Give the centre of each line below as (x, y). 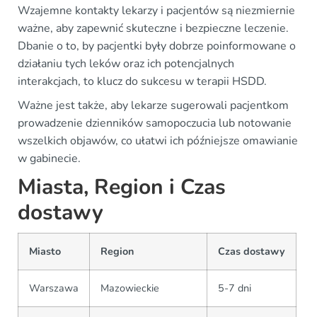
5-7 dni (235, 288)
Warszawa (54, 288)
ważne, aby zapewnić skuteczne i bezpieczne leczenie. (153, 28)
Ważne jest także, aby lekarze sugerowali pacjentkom (153, 105)
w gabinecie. (49, 158)
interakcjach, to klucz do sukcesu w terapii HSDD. (142, 81)
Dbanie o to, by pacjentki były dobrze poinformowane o (157, 46)
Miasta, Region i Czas (122, 187)
